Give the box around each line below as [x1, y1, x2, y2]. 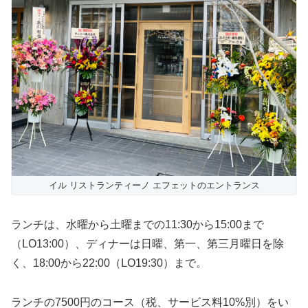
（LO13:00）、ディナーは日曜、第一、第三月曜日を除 [11, 237, 284, 250]
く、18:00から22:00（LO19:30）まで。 [11, 256, 207, 269]
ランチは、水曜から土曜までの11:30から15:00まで [11, 218, 264, 230]
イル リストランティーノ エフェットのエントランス [48, 180, 260, 191]
